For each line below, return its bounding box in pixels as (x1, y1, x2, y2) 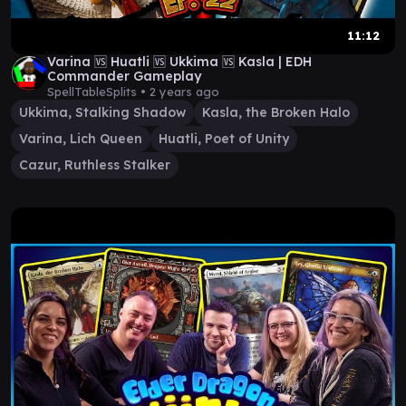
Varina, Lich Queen (19, 130, 142, 147)
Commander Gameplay (47, 68, 201, 84)
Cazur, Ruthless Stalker (19, 157, 170, 173)
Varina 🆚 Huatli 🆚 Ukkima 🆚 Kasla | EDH (47, 53, 312, 70)
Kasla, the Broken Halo (202, 104, 350, 121)
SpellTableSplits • (47, 84, 150, 99)
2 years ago (150, 84, 219, 99)
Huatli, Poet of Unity (159, 130, 289, 147)
